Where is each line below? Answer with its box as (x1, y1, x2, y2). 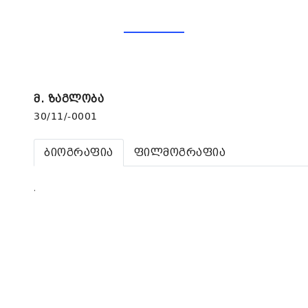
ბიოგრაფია (44, 146, 113, 159)
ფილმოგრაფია (133, 146, 226, 159)
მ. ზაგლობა (34, 92, 104, 105)
